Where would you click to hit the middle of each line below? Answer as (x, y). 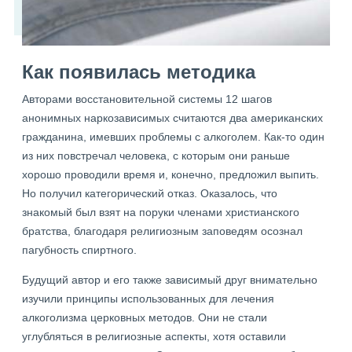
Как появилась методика (139, 72)
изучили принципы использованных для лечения (148, 299)
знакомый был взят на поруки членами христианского (161, 212)
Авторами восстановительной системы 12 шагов (147, 99)
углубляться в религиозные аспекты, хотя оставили (154, 336)
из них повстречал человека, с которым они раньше (156, 156)
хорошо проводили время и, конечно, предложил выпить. (170, 174)
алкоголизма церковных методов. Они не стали (145, 317)
